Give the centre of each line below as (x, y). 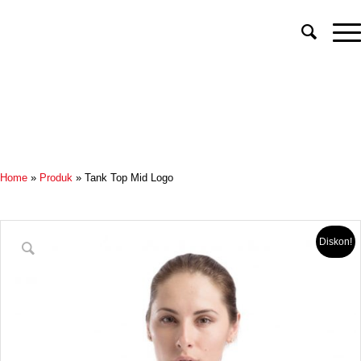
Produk (56, 178)
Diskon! (336, 242)
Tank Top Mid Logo (129, 178)
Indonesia (39, 71)
